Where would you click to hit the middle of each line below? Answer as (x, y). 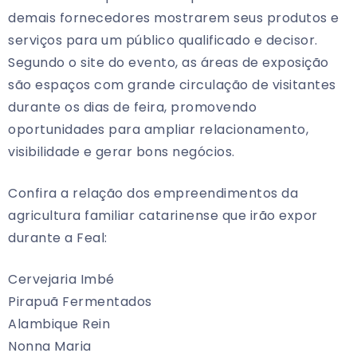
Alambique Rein (59, 324)
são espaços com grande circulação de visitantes (172, 85)
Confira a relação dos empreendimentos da (153, 194)
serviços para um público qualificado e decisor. (163, 41)
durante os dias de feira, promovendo (132, 108)
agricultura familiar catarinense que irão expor (163, 216)
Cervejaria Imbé (61, 280)
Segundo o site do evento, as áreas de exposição (169, 63)
